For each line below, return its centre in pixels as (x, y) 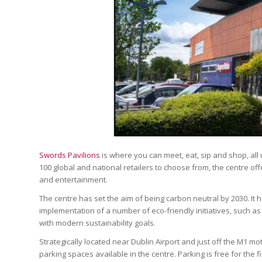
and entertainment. (73, 179)
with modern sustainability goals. (97, 223)
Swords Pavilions (70, 155)
